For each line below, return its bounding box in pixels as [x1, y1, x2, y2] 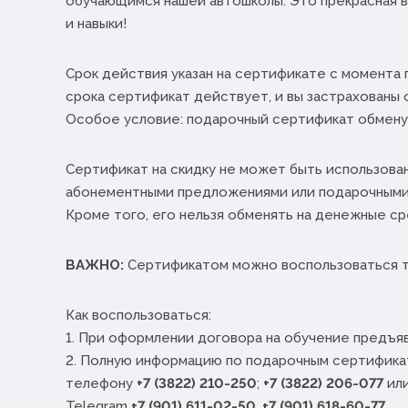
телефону [66, 375, 137, 392]
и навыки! [66, 15, 127, 32]
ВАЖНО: [66, 257, 124, 273]
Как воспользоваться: [66, 307, 211, 323]
